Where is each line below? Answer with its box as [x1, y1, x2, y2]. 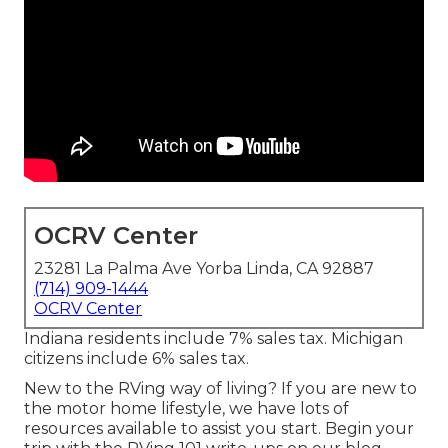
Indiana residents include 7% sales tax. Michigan [24, 329, 403, 349]
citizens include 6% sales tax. [24, 349, 249, 369]
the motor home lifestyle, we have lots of [24, 399, 349, 419]
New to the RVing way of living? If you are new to [24, 379, 417, 399]
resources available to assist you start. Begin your [24, 419, 414, 439]
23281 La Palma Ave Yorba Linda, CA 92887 [34, 259, 374, 279]
